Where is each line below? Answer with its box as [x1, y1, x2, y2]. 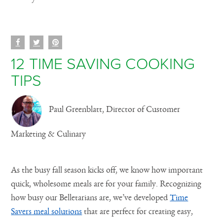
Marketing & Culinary [11, 129, 86, 139]
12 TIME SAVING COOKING [11, 54, 195, 74]
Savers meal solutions [11, 207, 82, 216]
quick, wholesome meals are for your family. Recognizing [11, 179, 202, 188]
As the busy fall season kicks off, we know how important [11, 165, 203, 175]
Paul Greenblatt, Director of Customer [47, 105, 181, 114]
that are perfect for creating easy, [82, 207, 193, 216]
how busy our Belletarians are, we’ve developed [11, 193, 170, 202]
